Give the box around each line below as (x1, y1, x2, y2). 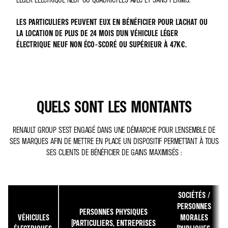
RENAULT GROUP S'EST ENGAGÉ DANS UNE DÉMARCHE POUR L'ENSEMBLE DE (13, 125, 215, 135)
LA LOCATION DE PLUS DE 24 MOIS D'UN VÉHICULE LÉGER (16, 28, 178, 38)
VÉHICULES (18, 212, 49, 222)
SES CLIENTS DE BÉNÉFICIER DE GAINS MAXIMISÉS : (46, 147, 182, 157)
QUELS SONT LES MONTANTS (36, 97, 192, 116)
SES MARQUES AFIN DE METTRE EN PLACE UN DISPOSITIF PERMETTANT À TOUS (9, 136, 219, 146)
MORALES (180, 212, 208, 222)
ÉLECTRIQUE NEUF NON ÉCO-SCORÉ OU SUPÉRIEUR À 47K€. (16, 39, 188, 49)
